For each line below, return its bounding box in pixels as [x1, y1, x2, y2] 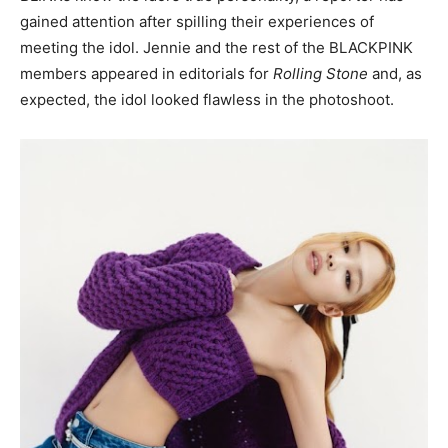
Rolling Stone [273, 64, 372, 84]
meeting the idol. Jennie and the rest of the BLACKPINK [20, 38, 413, 58]
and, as [372, 64, 422, 84]
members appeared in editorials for [20, 64, 273, 84]
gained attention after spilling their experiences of [20, 12, 374, 32]
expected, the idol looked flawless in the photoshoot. [20, 90, 394, 110]
